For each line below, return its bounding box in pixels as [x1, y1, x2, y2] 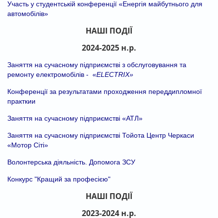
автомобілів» [7, 9, 48, 18]
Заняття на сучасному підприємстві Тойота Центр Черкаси [7, 131, 194, 139]
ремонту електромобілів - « [7, 70, 96, 78]
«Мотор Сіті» [7, 141, 48, 149]
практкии [7, 97, 36, 105]
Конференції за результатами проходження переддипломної [7, 87, 202, 95]
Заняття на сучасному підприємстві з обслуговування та [7, 60, 186, 69]
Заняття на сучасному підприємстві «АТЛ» [7, 114, 143, 122]
